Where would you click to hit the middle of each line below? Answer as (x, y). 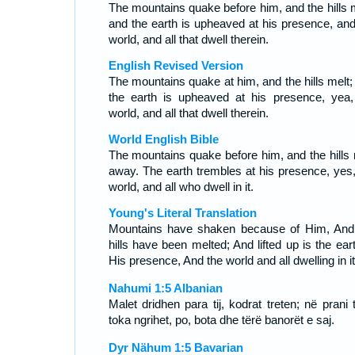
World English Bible (163, 139)
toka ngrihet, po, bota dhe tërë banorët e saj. (221, 320)
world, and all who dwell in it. (181, 187)
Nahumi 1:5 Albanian (165, 288)
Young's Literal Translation (182, 213)
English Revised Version (176, 65)
